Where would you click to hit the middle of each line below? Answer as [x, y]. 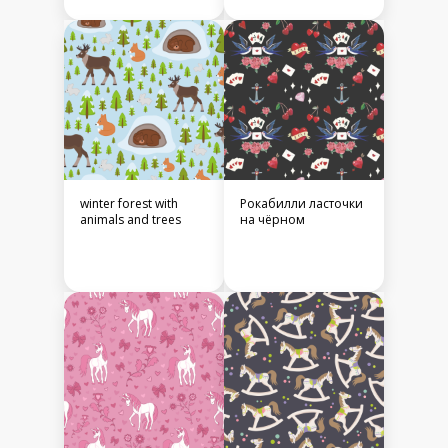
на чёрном [272, 220]
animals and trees [130, 220]
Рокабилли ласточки [301, 204]
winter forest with [129, 204]
